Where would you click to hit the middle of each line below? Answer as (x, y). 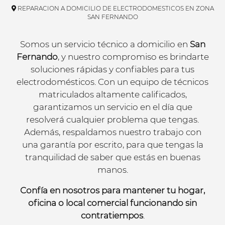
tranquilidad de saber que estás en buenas (113, 157)
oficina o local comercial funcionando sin (113, 203)
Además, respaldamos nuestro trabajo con (113, 132)
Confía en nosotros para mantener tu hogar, (113, 190)
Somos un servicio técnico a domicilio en (105, 44)
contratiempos (112, 215)
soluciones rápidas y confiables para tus (113, 69)
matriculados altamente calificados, (113, 94)
